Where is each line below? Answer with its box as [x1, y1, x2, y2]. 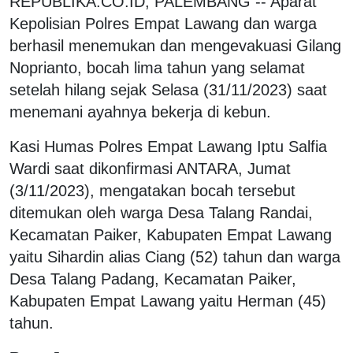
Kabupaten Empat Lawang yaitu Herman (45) [9, 292, 326, 310]
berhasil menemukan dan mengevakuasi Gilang [9, 36, 341, 54]
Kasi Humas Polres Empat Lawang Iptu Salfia [9, 137, 327, 155]
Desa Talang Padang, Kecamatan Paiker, [9, 269, 296, 288]
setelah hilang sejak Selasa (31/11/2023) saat [9, 80, 327, 98]
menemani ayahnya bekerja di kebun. [9, 102, 271, 121]
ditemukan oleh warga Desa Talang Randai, [9, 203, 313, 221]
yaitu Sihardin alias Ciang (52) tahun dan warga [9, 247, 340, 266]
